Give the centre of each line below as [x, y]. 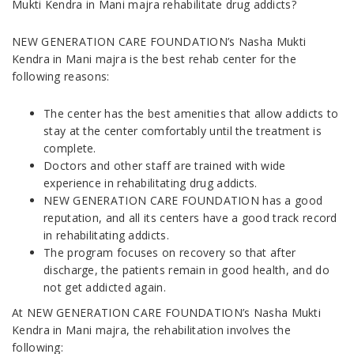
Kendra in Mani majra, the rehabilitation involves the [151, 330]
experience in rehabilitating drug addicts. [151, 183]
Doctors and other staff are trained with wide [165, 166]
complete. [70, 148]
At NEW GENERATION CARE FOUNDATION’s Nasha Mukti [167, 313]
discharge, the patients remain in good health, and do [186, 270]
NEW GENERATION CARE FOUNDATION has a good [183, 200]
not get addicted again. [105, 287]
